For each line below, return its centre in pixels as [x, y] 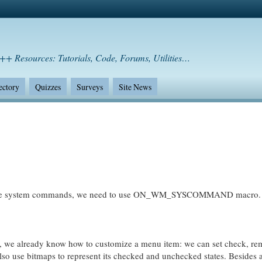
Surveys [89, 87]
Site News [135, 87]
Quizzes [48, 87]
